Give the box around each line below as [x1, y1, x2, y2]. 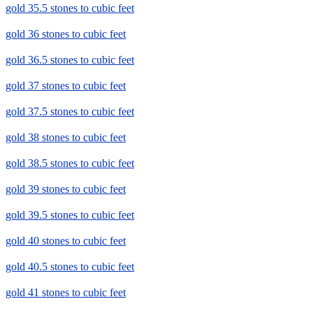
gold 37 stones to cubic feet [6, 80, 126, 92]
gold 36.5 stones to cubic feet [6, 54, 134, 66]
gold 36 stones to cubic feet [6, 28, 126, 41]
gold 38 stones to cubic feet [6, 131, 126, 144]
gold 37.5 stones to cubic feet [6, 105, 134, 118]
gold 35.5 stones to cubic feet [6, 2, 134, 15]
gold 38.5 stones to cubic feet [6, 157, 134, 170]
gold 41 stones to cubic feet [6, 286, 126, 299]
